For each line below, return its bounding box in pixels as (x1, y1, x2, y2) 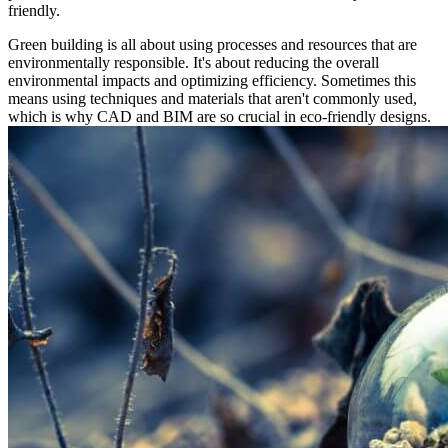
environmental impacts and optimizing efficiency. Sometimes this (8, 71, 416, 89)
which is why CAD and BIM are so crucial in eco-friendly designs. (8, 107, 431, 125)
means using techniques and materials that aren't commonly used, (8, 89, 417, 107)
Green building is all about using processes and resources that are (8, 35, 417, 53)
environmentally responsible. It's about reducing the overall (8, 53, 379, 71)
